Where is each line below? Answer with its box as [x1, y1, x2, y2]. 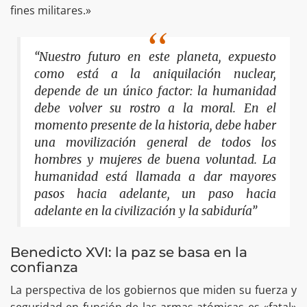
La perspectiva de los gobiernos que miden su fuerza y [10, 282, 297, 298]
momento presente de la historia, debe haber [34, 117, 276, 133]
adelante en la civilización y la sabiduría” [34, 203, 257, 219]
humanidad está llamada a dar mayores [34, 169, 276, 184]
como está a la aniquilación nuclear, [34, 66, 276, 82]
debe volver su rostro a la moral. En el [34, 100, 276, 116]
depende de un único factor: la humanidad [34, 83, 276, 99]
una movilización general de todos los [34, 134, 276, 150]
